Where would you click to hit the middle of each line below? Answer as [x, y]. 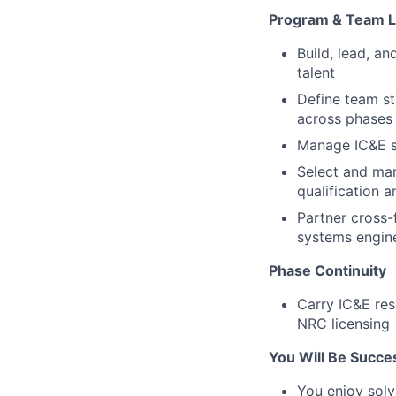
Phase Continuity [327, 270]
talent [316, 72]
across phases [345, 118]
